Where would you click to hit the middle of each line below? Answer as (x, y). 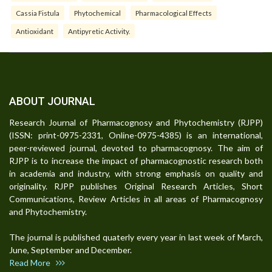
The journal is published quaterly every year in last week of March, (136, 237)
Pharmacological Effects (174, 13)
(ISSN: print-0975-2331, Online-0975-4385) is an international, (136, 135)
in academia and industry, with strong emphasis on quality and (136, 174)
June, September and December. (74, 250)
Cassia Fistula (38, 13)
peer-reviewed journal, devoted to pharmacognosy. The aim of (136, 148)
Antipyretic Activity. (99, 31)
